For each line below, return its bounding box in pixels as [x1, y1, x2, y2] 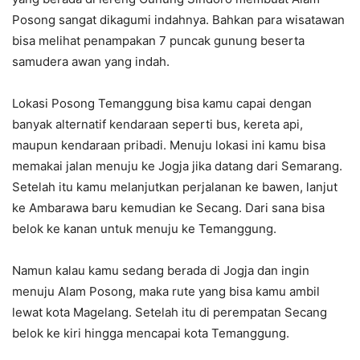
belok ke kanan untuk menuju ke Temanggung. [12, 221, 276, 237]
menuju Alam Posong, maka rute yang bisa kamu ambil [12, 284, 320, 300]
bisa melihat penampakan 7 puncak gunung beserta [12, 33, 305, 49]
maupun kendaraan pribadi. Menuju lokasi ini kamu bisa [12, 137, 325, 153]
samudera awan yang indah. [12, 54, 170, 70]
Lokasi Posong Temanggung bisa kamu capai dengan [12, 96, 312, 112]
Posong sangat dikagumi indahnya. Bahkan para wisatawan [12, 12, 345, 28]
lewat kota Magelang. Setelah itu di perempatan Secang [12, 305, 327, 321]
